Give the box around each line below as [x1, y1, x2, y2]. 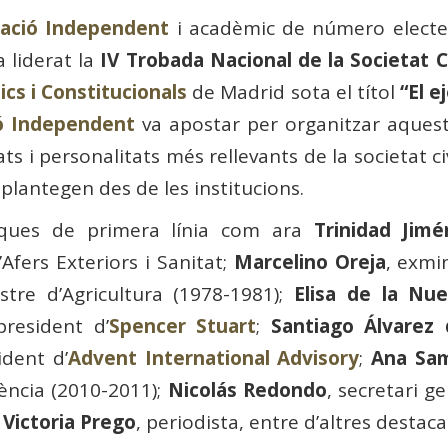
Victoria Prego [3, 409, 137, 436]
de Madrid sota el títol [187, 79, 400, 106]
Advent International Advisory [67, 345, 360, 372]
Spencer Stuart [108, 313, 257, 340]
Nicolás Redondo [167, 377, 327, 404]
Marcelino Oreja [233, 249, 386, 276]
